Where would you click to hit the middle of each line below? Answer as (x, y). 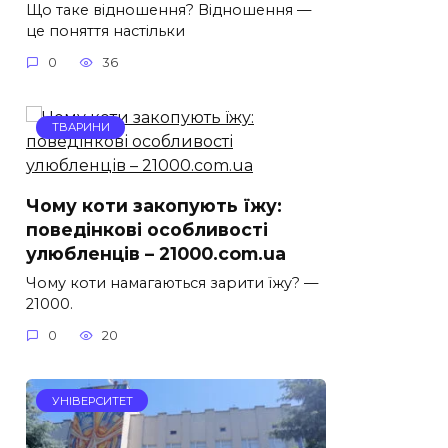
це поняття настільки (105, 30)
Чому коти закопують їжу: (154, 205)
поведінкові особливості (147, 229)
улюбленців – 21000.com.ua (156, 253)
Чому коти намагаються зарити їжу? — (172, 282)
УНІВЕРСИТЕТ (92, 400)
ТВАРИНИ (80, 127)
